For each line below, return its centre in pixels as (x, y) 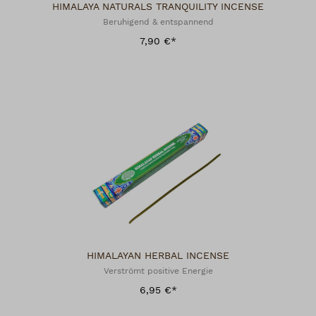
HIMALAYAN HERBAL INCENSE (158, 256)
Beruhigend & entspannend (158, 22)
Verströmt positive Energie (158, 271)
